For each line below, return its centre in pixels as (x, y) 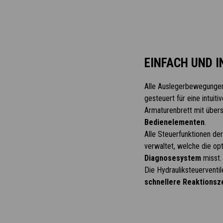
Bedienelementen (174, 122)
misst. (211, 158)
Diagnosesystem (172, 158)
